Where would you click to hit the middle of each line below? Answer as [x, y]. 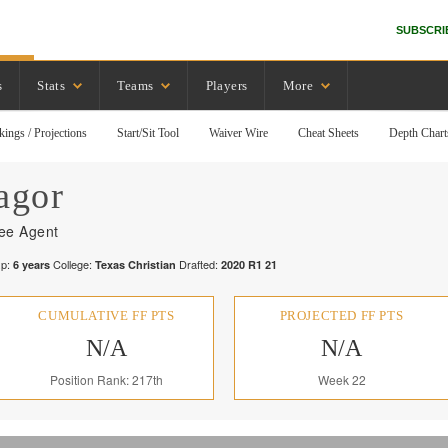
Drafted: [197, 264]
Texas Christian [135, 264]
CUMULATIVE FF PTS [106, 315]
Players [226, 85]
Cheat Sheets [329, 133]
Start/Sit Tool [148, 133]
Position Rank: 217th [106, 379]
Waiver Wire [239, 133]
